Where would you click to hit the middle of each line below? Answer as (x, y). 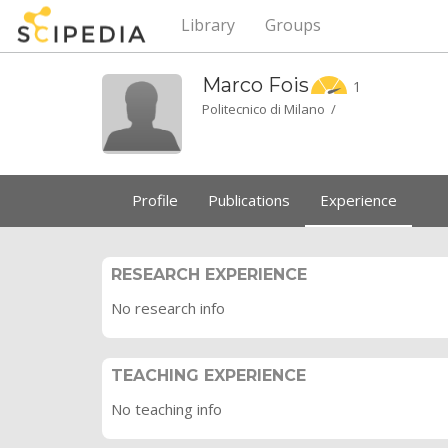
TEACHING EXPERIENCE (208, 375)
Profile (155, 200)
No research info (168, 308)
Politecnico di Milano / (272, 109)
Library (208, 25)
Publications (249, 200)
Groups (293, 25)
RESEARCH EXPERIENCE (209, 274)
